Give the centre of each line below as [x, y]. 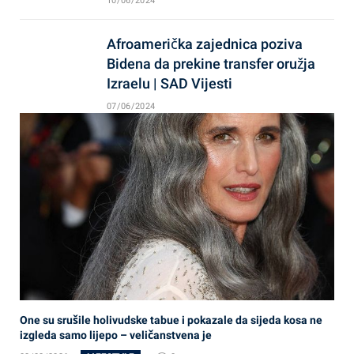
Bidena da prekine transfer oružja [211, 63]
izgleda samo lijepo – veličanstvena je [116, 335]
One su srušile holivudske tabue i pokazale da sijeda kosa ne [171, 320]
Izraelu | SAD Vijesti [169, 83]
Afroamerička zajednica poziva [205, 43]
